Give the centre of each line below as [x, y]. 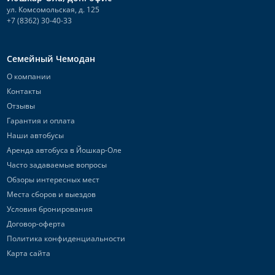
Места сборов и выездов [51, 194]
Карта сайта [28, 253]
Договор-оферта [36, 224]
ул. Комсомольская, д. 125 [53, 10]
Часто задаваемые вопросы [56, 165]
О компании [29, 76]
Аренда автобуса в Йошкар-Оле [64, 150]
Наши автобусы [35, 135]
